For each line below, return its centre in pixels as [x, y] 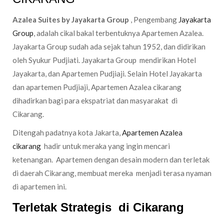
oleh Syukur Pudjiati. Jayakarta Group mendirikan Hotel [104, 60]
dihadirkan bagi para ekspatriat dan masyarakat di [95, 100]
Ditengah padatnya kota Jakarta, [67, 132]
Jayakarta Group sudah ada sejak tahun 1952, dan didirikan [109, 46]
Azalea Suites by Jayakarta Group [71, 19]
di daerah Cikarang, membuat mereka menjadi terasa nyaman [112, 173]
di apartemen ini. [39, 186]
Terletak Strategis [64, 207]
